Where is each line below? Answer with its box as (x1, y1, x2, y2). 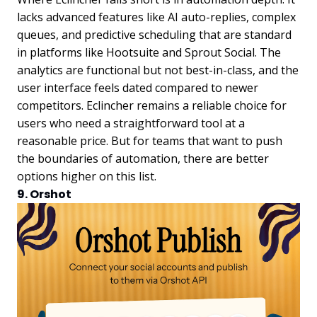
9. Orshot (17, 185, 71, 202)
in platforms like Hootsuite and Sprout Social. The (17, 44, 281, 60)
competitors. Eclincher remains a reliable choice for (17, 97, 287, 113)
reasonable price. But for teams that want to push (17, 132, 282, 149)
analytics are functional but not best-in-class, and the (17, 62, 299, 78)
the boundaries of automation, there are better (17, 150, 269, 166)
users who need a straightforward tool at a (17, 115, 245, 131)
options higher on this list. (17, 168, 156, 184)
